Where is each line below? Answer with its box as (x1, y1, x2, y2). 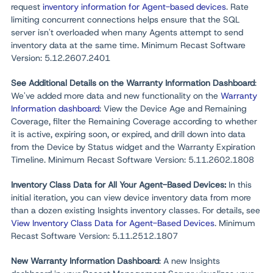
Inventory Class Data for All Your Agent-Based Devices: (11, 179, 229, 190)
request (11, 1, 43, 12)
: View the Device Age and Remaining (99, 103, 247, 114)
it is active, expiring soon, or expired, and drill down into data (11, 129, 246, 140)
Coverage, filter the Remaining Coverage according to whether (11, 116, 257, 127)
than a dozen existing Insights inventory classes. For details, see (11, 205, 260, 216)
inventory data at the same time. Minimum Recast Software (11, 40, 246, 51)
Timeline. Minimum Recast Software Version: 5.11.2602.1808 (11, 154, 254, 165)
